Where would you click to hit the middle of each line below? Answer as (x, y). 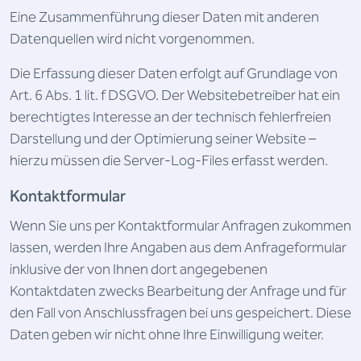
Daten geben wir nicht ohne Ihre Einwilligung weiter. (167, 335)
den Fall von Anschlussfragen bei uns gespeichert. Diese (180, 313)
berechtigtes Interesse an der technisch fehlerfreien (170, 117)
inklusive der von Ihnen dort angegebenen (139, 270)
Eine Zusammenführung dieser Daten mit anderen (164, 17)
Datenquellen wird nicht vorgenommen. (132, 39)
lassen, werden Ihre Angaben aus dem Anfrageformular (178, 248)
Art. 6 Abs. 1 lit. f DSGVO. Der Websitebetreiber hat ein (175, 95)
